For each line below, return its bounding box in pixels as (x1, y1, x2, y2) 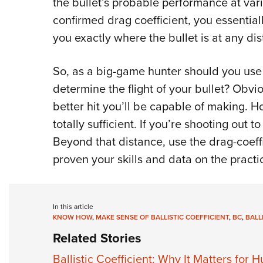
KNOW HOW (52, 212, 92, 223)
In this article (52, 201, 93, 213)
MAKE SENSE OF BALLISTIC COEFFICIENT (95, 212, 229, 223)
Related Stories (52, 228, 141, 248)
